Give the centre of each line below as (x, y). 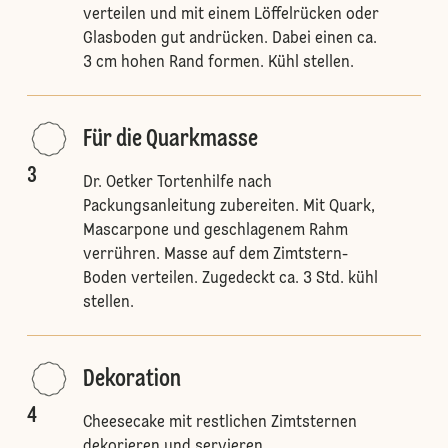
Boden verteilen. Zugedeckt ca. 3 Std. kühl (230, 279)
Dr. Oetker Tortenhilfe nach (177, 183)
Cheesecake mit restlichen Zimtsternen (219, 423)
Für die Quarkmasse (170, 140)
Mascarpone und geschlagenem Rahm (215, 231)
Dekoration (131, 380)
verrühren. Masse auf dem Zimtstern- (215, 255)
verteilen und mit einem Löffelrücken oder (230, 15)
